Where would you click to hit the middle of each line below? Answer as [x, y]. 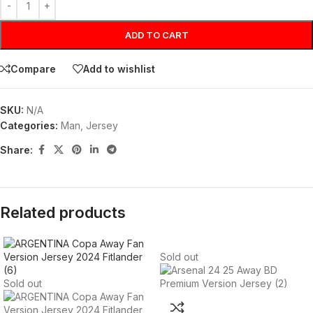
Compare [33, 68]
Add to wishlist [119, 68]
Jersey [102, 126]
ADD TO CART [156, 35]
